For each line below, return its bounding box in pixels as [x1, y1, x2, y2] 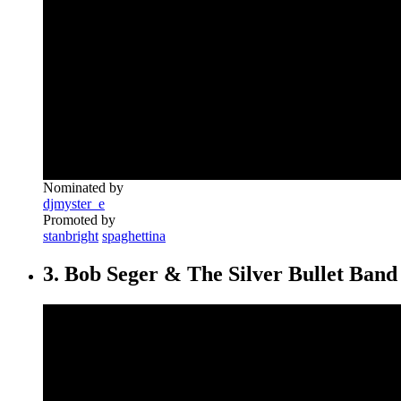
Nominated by [43, 179, 124, 195]
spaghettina [102, 227, 166, 243]
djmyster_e [43, 195, 105, 211]
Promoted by [43, 211, 115, 227]
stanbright [43, 227, 98, 243]
